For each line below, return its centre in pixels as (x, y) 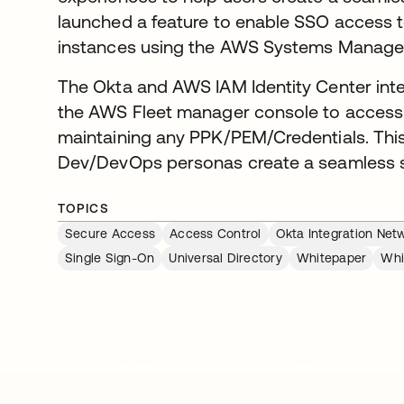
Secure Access (110, 234)
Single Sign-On (110, 258)
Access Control (216, 234)
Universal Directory (225, 258)
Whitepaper (331, 258)
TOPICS (84, 208)
